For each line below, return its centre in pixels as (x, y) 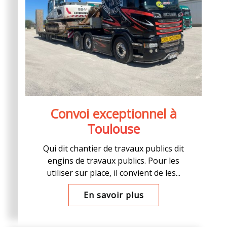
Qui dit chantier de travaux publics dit (113, 148)
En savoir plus (113, 195)
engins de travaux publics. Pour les (113, 161)
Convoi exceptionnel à (113, 113)
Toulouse (113, 129)
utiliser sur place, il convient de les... (113, 173)
